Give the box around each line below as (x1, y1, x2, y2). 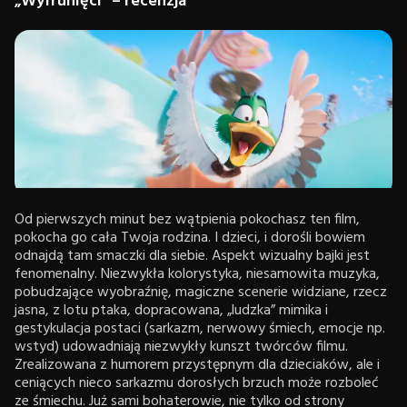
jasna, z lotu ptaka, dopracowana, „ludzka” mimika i (15, 299, 328, 323)
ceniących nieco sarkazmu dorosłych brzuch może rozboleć (15, 372, 379, 396)
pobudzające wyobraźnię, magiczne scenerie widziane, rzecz (15, 281, 387, 305)
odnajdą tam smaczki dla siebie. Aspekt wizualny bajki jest (15, 244, 370, 269)
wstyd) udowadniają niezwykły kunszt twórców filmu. (15, 335, 348, 360)
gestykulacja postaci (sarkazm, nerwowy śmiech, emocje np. (15, 317, 385, 342)
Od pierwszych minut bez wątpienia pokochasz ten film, (15, 208, 360, 233)
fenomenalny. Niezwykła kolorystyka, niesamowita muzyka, (15, 263, 380, 287)
